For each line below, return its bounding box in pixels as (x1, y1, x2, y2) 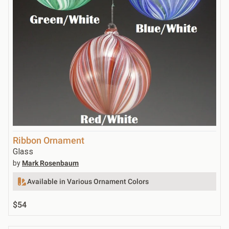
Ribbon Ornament (13, 134, 84, 146)
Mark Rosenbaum (22, 158, 79, 167)
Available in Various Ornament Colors (27, 177, 149, 186)
